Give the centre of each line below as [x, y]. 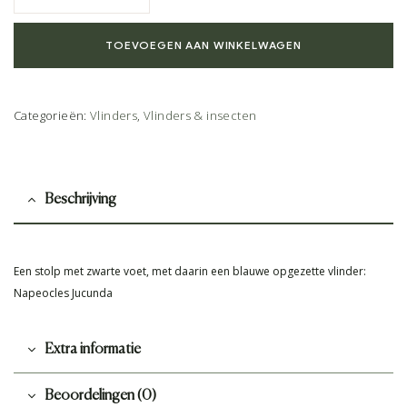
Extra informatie [93, 350]
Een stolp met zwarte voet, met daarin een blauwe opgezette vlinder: [190, 272]
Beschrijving [80, 200]
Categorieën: [52, 116]
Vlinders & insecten [200, 116]
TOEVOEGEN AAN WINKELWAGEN [203, 45]
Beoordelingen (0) [100, 397]
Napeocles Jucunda [63, 293]
